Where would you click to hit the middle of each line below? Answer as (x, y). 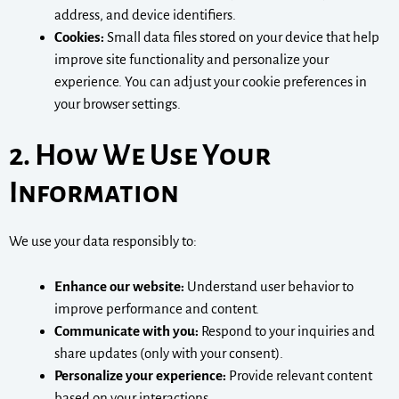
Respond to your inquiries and (287, 330)
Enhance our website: (119, 286)
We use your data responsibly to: (103, 241)
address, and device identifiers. (145, 14)
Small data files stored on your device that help (242, 37)
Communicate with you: (126, 330)
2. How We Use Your (140, 156)
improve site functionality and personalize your (191, 59)
